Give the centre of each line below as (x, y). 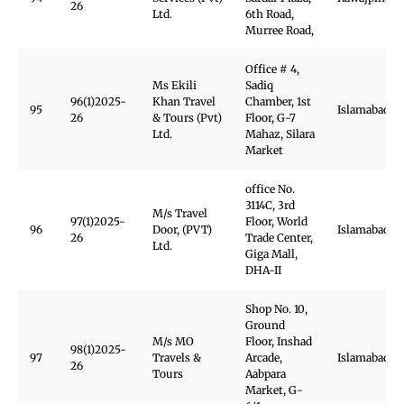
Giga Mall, (271, 254)
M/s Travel (180, 213)
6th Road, (270, 14)
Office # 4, (272, 69)
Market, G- (274, 390)
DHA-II (263, 270)
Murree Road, (280, 30)
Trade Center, (279, 238)
